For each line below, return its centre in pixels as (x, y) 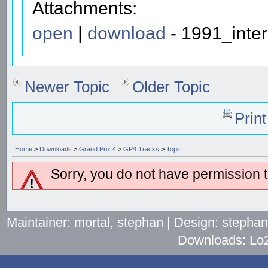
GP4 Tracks (141, 149)
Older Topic (171, 86)
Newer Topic (67, 86)
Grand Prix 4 (98, 149)
